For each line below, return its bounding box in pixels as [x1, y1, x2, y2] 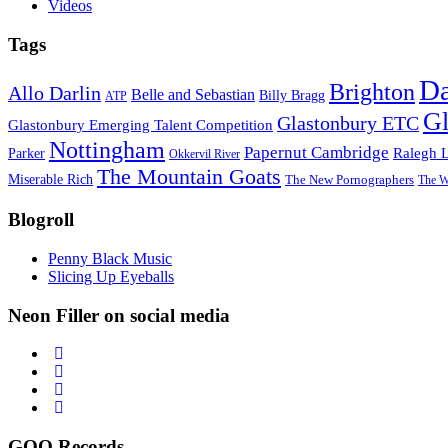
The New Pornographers [285, 172, 414, 188]
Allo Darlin [8, 82, 101, 105]
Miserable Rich [8, 171, 93, 188]
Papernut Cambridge [244, 143, 389, 163]
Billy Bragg [259, 88, 325, 104]
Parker [8, 146, 45, 162]
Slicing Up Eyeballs [48, 267, 174, 285]
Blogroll [8, 209, 74, 231]
